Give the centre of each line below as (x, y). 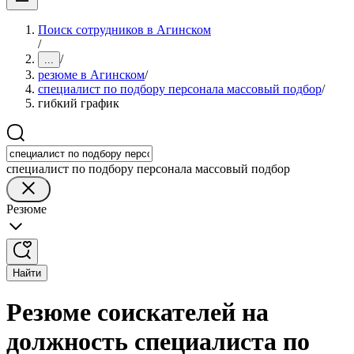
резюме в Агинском (91, 75)
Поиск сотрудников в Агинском (124, 30)
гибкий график (79, 103)
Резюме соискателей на (137, 313)
